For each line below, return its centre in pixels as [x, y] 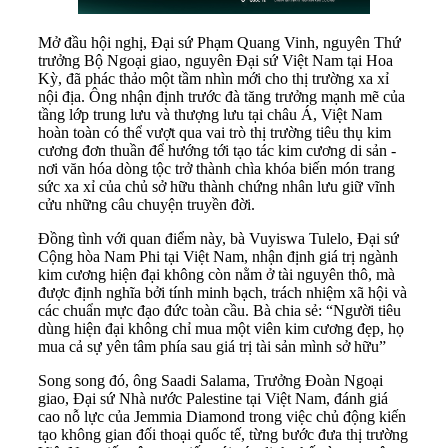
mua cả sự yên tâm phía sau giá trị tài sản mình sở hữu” [212, 347]
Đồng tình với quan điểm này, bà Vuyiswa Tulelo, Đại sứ [218, 239]
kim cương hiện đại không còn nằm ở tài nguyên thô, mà [216, 275]
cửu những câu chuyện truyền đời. [146, 205]
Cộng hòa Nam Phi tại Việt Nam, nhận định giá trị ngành [218, 257]
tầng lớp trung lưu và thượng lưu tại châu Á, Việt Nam [210, 115]
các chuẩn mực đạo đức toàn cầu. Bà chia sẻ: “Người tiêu [219, 311]
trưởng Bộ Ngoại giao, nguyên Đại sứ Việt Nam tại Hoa [215, 61]
